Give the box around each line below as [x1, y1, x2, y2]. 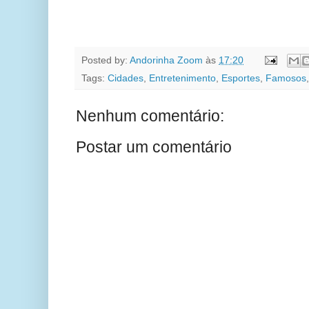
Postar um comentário [76, 138, 232, 157]
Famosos [266, 73, 306, 84]
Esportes [221, 73, 260, 84]
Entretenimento [149, 73, 216, 84]
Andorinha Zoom [130, 54, 203, 66]
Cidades [108, 73, 143, 84]
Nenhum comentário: [76, 107, 224, 126]
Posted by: [81, 54, 130, 66]
